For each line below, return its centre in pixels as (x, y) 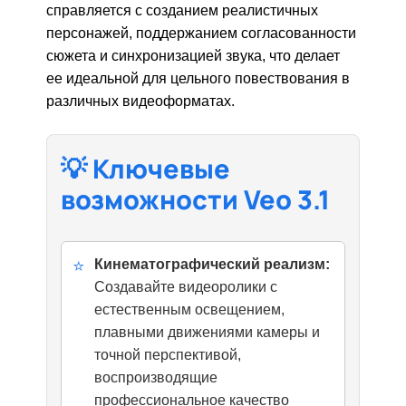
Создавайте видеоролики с (186, 287)
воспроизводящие (156, 378)
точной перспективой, (168, 355)
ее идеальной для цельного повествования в (198, 79)
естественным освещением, (190, 310)
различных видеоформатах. (141, 101)
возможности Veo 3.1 (196, 200)
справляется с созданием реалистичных (183, 11)
